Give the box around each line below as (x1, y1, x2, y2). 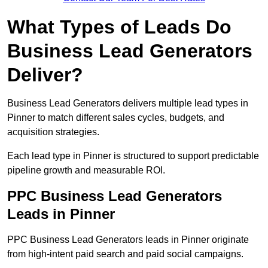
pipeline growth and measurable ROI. (7, 165, 165, 176)
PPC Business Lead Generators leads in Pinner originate (7, 234, 249, 245)
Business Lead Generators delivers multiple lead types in (7, 98, 248, 109)
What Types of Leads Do (7, 16, 232, 38)
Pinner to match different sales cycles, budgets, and (7, 112, 224, 123)
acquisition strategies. (7, 127, 99, 138)
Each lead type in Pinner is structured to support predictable (7, 151, 259, 162)
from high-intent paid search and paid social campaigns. (7, 249, 243, 260)
